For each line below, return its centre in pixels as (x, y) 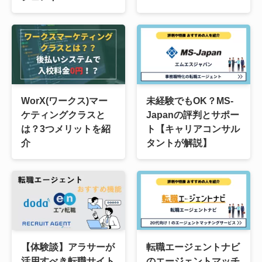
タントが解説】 (179, 142)
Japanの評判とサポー (193, 114)
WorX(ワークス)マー (64, 100)
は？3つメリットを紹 (65, 128)
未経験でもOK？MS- (190, 100)
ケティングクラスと (63, 114)
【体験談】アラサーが (68, 247)
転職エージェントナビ (193, 247)
